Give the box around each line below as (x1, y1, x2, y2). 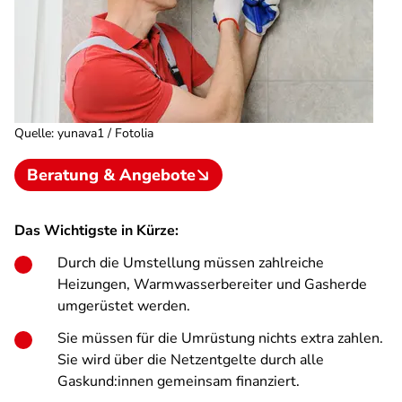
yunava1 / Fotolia (57, 125, 153, 142)
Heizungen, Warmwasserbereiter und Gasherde (57, 275, 367, 294)
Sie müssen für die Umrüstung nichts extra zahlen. (57, 328, 383, 348)
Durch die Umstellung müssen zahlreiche (57, 253, 324, 273)
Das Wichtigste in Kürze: (14, 221, 179, 240)
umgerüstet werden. (57, 296, 190, 316)
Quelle (14, 125, 51, 142)
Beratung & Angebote (27, 164, 196, 186)
